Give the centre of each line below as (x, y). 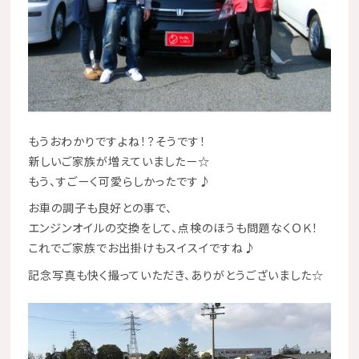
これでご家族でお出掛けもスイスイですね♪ (141, 248)
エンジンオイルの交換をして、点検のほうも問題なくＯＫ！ (173, 228)
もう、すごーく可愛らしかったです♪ (119, 180)
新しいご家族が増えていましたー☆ (119, 160)
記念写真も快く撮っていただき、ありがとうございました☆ (175, 274)
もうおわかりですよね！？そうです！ (117, 140)
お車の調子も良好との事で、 (100, 208)
